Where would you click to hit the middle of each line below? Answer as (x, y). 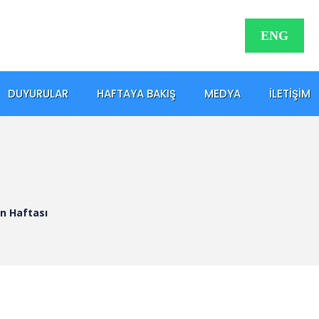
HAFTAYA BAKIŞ (136, 93)
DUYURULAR (38, 93)
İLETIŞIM (290, 93)
